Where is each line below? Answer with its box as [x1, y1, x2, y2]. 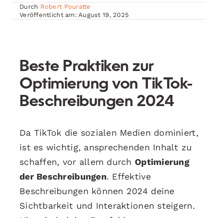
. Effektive [106, 171, 151, 182]
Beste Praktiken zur [19, 59, 154, 75]
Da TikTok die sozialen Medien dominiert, [19, 127, 199, 138]
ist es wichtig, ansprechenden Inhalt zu [19, 142, 192, 152]
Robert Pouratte [40, 2, 91, 10]
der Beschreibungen [19, 171, 107, 182]
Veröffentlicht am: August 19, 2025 [19, 11, 129, 18]
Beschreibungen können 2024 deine [19, 185, 175, 196]
